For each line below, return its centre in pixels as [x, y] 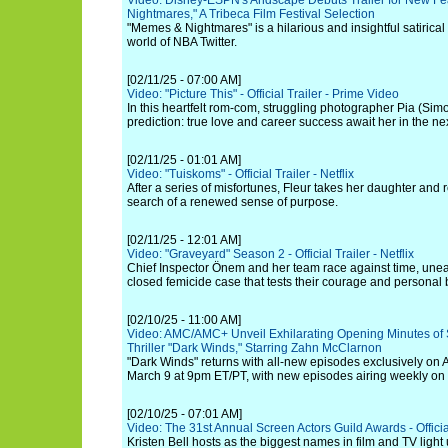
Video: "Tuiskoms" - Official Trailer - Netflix [240, 174]
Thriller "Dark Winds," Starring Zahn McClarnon [254, 348]
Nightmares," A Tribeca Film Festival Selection [251, 14]
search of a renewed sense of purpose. [232, 202]
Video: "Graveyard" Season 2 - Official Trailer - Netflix [270, 254]
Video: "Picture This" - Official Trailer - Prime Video [263, 94]
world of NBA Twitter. [182, 42]
